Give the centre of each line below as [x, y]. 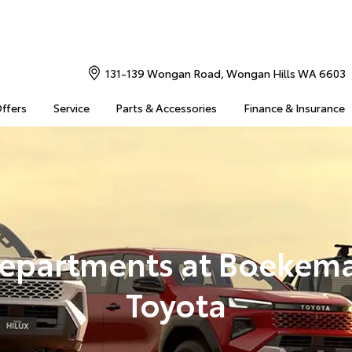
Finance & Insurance [294, 108]
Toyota [176, 303]
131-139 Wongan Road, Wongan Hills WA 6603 [225, 73]
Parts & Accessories [167, 108]
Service [71, 108]
